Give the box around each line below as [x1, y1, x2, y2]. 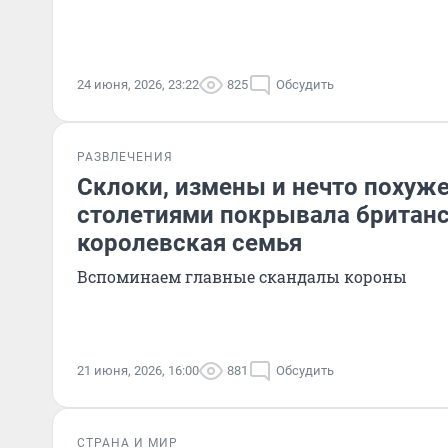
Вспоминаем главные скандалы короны [77, 266, 407, 287]
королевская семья [77, 229, 302, 257]
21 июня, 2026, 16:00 [77, 363, 199, 378]
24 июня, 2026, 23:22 [77, 77, 199, 92]
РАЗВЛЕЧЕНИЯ [77, 150, 173, 164]
